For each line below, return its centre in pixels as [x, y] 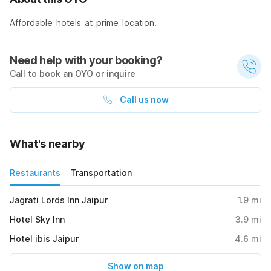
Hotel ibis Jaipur [44, 239]
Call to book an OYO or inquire [73, 74]
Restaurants [35, 173]
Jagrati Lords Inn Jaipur [59, 200]
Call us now [144, 100]
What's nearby [47, 144]
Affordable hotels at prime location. [83, 23]
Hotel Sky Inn [37, 220]
